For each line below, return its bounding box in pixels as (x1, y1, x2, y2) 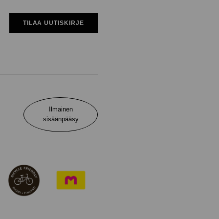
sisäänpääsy (43, 115, 79, 123)
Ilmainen (48, 106, 73, 113)
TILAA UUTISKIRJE (22, 19, 84, 26)
